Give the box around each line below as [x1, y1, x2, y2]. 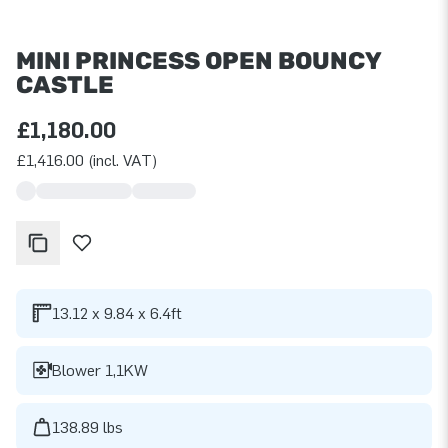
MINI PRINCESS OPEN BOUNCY [16, 46, 381, 75]
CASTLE [16, 70, 114, 99]
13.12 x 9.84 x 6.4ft [52, 303, 182, 323]
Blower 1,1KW [52, 360, 148, 380]
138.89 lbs [52, 417, 123, 437]
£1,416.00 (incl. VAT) [16, 150, 157, 170]
